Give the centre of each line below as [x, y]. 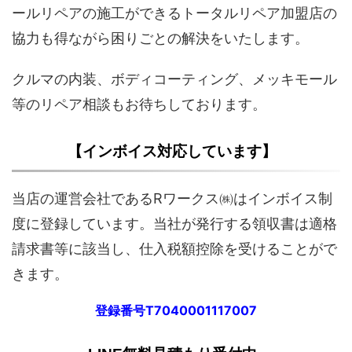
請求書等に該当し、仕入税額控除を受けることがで [174, 248]
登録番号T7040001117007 [176, 310]
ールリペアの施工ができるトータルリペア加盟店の [174, 13]
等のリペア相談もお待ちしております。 [139, 104]
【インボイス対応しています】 [172, 151]
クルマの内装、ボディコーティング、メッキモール [174, 79]
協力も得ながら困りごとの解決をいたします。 [160, 38]
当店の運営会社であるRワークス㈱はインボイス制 [172, 198]
